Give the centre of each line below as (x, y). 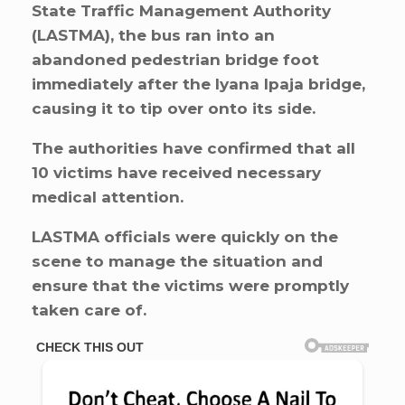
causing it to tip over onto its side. (174, 108)
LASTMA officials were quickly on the (185, 236)
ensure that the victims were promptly (190, 285)
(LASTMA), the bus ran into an (153, 35)
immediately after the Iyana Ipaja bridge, (198, 84)
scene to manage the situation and (177, 261)
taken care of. (89, 310)
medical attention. (108, 197)
